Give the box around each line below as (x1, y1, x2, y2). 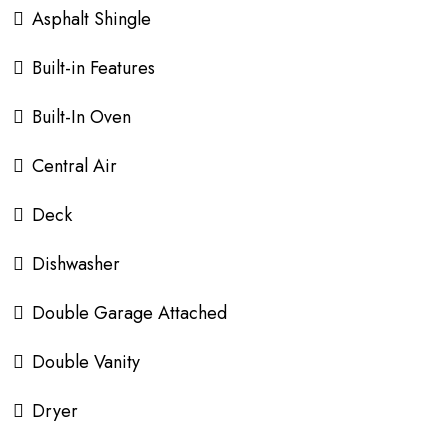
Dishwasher (32, 251, 120, 277)
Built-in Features (32, 55, 155, 81)
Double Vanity (32, 349, 140, 375)
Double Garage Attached (32, 300, 227, 326)
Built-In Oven (32, 104, 131, 130)
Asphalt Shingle (32, 6, 151, 32)
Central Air (32, 153, 117, 179)
